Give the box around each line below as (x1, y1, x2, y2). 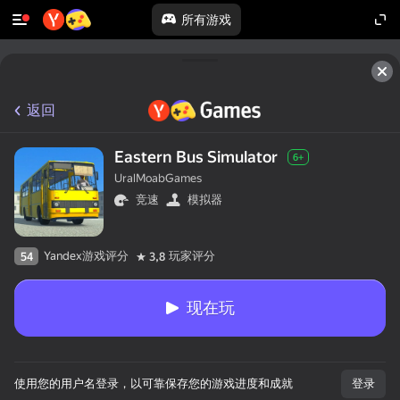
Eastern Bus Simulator (114, 147, 278, 166)
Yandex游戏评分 (44, 249, 129, 262)
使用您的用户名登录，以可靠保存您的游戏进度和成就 (14, 377, 293, 390)
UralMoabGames (114, 171, 202, 185)
